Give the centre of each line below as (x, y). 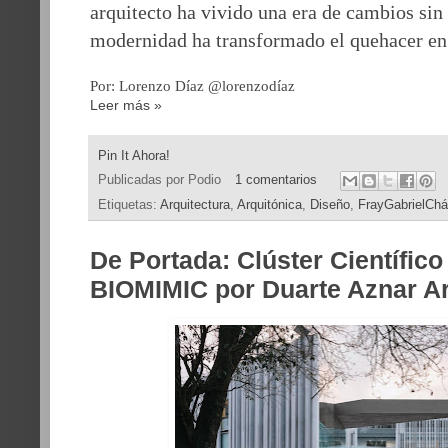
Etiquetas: (129, 205)
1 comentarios (275, 179)
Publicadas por (143, 179)
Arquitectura (195, 205)
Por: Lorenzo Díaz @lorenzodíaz (192, 86)
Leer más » (126, 105)
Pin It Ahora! (134, 156)
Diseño (330, 205)
